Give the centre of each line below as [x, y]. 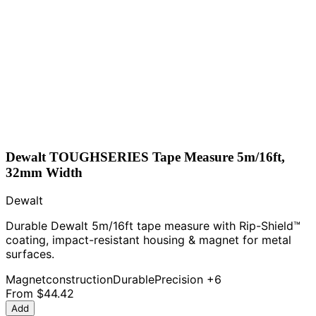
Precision [179, 280]
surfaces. [30, 254]
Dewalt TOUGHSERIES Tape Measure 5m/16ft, [145, 157]
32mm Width [44, 172]
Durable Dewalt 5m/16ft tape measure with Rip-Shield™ [153, 226]
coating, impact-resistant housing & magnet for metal [148, 240]
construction [79, 280]
